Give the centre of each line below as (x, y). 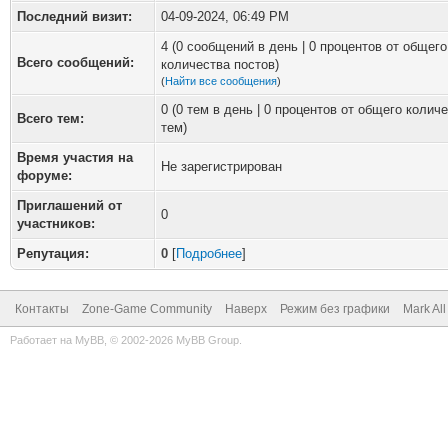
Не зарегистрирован (221, 166)
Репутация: (53, 253)
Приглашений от (69, 205)
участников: (56, 223)
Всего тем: (50, 118)
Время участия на (75, 157)
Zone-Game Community (147, 309)
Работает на (42, 340)
